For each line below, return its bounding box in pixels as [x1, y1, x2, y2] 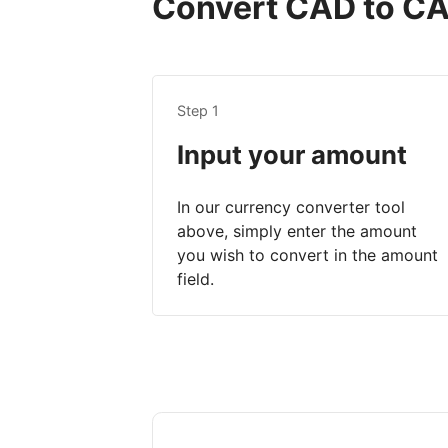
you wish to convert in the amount [177, 245, 438, 266]
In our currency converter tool [177, 197, 405, 218]
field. [177, 269, 214, 290]
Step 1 [177, 102, 219, 120]
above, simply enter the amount [177, 221, 417, 242]
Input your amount [177, 139, 407, 171]
